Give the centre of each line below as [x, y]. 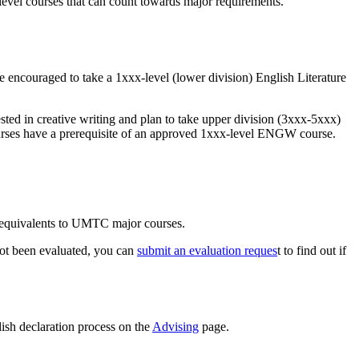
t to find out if [312, 250]
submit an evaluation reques [207, 250]
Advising [175, 327]
